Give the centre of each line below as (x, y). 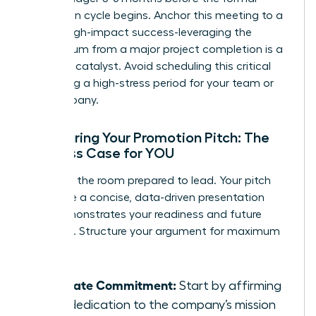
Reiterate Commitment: (108, 284)
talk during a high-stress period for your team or (150, 83)
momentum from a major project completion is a (154, 49)
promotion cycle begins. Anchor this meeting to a (154, 15)
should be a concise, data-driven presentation (145, 197)
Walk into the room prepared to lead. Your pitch (148, 180)
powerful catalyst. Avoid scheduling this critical (148, 66)
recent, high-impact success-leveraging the (139, 32)
